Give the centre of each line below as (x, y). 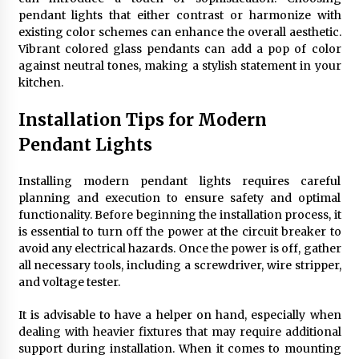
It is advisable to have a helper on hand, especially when (179, 315)
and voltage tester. (69, 282)
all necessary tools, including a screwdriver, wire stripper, (179, 265)
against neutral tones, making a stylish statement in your (179, 66)
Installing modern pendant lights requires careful (179, 181)
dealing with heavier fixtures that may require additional (179, 332)
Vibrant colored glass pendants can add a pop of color (179, 49)
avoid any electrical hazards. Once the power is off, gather (179, 248)
